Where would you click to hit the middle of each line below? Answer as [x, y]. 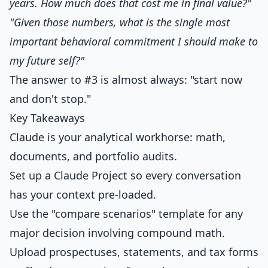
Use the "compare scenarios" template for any [126, 214]
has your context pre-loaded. [83, 194]
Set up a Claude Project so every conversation [125, 175]
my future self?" [47, 60]
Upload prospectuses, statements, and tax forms [134, 252]
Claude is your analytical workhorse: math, [118, 137]
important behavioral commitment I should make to [134, 41]
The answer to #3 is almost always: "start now [126, 80]
